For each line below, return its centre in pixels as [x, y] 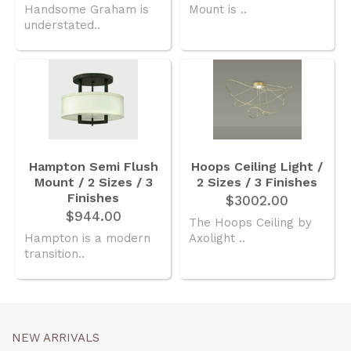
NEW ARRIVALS [56, 338]
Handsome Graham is [87, 9]
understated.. [63, 25]
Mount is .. [217, 9]
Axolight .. [217, 238]
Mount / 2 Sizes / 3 [93, 182]
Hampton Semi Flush [93, 166]
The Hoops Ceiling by [250, 222]
